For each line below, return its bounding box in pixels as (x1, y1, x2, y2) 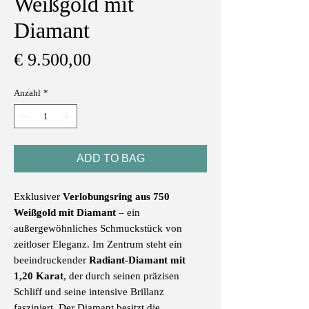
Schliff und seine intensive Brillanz (14, 286, 164, 298)
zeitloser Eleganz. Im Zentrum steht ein (14, 239, 182, 250)
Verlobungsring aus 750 (63, 191, 170, 203)
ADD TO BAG (76, 152, 145, 165)
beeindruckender (14, 255, 89, 266)
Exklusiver (14, 191, 63, 203)
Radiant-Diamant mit (89, 255, 186, 266)
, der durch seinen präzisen (63, 270, 179, 282)
